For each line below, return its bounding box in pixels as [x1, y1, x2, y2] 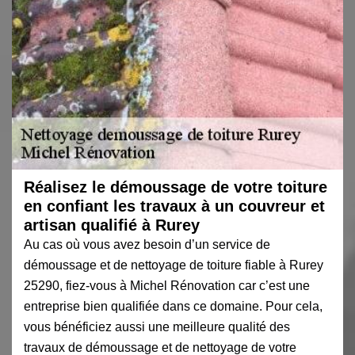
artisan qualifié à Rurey [24, 216, 200, 234]
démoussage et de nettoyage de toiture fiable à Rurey [24, 258, 323, 272]
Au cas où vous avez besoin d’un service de [24, 237, 270, 251]
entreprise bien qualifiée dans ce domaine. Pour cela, [24, 299, 323, 313]
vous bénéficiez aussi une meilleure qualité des [24, 319, 290, 334]
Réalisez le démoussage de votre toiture [24, 177, 327, 196]
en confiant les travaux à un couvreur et [24, 197, 325, 215]
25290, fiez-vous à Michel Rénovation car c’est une [24, 278, 310, 292]
